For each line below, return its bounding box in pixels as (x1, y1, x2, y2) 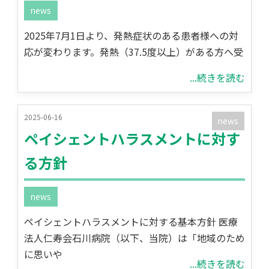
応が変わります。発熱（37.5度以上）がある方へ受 (23, 44, 243, 59)
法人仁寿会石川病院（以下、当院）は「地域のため (23, 231, 245, 245)
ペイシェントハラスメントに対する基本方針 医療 (23, 214, 238, 229)
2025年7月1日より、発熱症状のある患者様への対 (23, 28, 238, 43)
